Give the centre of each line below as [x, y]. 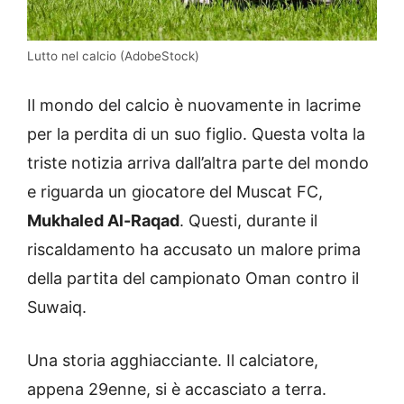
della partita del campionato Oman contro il [193, 278]
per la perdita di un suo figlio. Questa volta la [196, 133]
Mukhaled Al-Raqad [103, 220]
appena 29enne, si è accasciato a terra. [177, 389]
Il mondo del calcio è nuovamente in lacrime [194, 105]
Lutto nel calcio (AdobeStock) [113, 55]
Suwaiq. [57, 307]
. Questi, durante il [248, 220]
